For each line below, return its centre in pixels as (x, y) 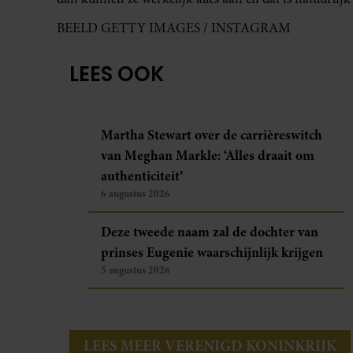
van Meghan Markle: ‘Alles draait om (208, 155)
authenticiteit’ (142, 175)
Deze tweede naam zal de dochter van (210, 231)
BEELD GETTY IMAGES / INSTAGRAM (174, 28)
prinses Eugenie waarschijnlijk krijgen (212, 252)
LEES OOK (117, 74)
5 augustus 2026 (136, 270)
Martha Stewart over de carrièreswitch (212, 134)
